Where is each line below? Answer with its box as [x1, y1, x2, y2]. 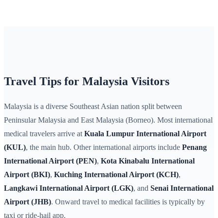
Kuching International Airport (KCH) [54, 170, 179, 179]
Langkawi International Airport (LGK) [4, 184, 133, 193]
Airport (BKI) [4, 170, 50, 179]
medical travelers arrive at [4, 129, 84, 138]
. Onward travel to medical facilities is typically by [51, 198, 205, 206]
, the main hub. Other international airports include [26, 143, 182, 152]
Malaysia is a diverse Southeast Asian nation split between [4, 102, 182, 111]
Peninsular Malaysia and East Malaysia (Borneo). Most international [4, 116, 213, 125]
